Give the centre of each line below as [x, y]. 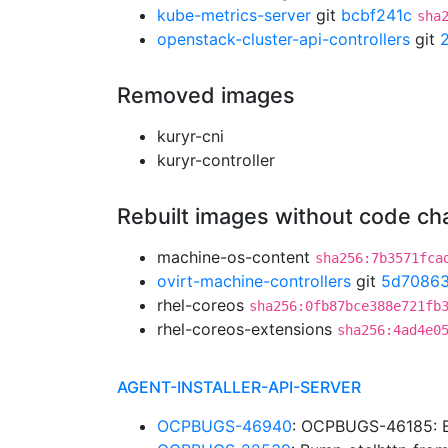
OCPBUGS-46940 [224, 426]
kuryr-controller [216, 160]
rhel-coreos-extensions [247, 329]
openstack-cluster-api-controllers [283, 39]
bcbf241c [376, 15]
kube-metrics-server [234, 15]
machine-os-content [236, 257]
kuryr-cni [190, 136]
